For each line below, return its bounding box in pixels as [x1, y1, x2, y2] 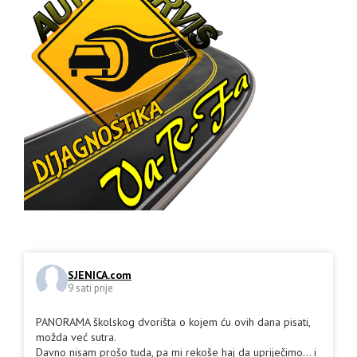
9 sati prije [68, 281, 113, 296]
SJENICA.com [68, 268, 131, 283]
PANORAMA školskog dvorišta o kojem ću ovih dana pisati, [36, 314, 310, 329]
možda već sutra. [36, 329, 116, 344]
